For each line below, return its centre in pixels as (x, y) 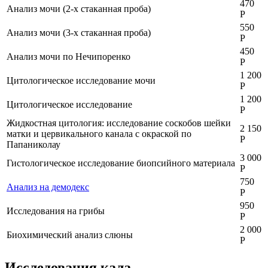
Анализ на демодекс (48, 187)
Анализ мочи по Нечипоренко (68, 56)
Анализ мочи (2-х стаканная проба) (79, 8)
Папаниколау (33, 144)
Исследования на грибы (56, 211)
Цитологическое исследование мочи (81, 80)
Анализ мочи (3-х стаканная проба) (79, 32)
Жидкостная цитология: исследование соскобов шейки (119, 123)
